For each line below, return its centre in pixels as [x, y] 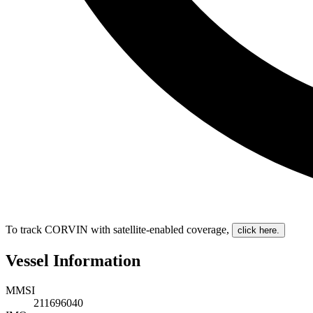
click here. [259, 231]
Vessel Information [73, 261]
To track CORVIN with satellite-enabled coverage [116, 230]
